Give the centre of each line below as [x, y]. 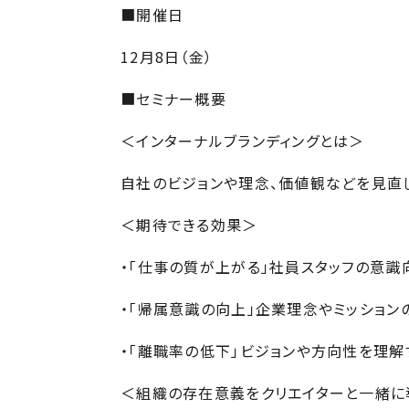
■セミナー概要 [173, 99]
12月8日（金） [167, 57]
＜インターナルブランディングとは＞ [243, 141]
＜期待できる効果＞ [189, 225]
